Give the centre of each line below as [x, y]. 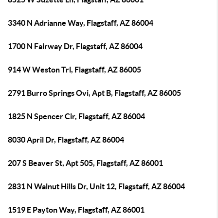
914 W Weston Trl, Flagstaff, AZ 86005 [74, 70]
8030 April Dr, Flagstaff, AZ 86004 [66, 140]
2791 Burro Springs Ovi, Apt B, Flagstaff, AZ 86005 [94, 93]
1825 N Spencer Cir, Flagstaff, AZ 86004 [76, 116]
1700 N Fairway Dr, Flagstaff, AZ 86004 [75, 46]
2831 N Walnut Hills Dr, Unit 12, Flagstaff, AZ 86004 [96, 186]
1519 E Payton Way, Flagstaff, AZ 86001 [76, 210]
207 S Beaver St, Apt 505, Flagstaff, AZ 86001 [85, 163]
